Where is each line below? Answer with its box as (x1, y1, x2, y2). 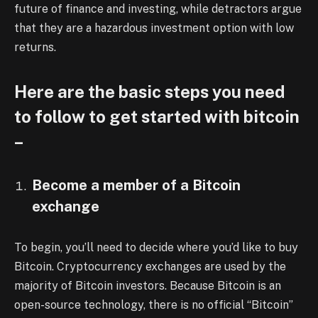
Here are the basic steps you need (14, 82, 285, 102)
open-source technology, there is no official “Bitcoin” (14, 297, 293, 312)
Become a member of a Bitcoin (32, 176, 241, 194)
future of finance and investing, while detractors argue (14, 1, 302, 16)
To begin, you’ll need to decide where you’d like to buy (14, 240, 298, 254)
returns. (14, 40, 56, 54)
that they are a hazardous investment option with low (14, 21, 294, 35)
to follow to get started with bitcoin (14, 106, 300, 127)
